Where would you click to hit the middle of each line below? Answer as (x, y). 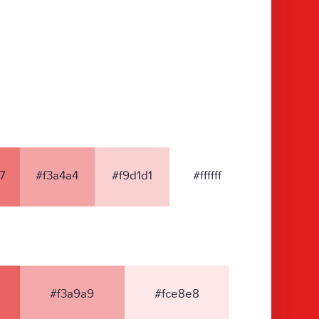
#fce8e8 (177, 294)
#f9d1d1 (132, 176)
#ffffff (207, 176)
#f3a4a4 (57, 176)
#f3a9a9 (72, 294)
